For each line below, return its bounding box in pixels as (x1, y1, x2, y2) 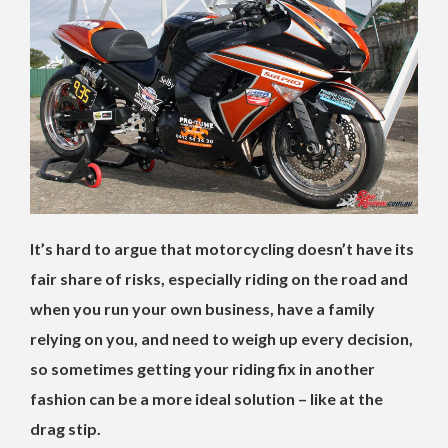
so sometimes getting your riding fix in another (30, 358, 375, 378)
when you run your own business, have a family (30, 298, 375, 318)
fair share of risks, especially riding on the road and (30, 268, 408, 288)
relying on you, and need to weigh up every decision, (30, 328, 413, 348)
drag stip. (30, 418, 101, 438)
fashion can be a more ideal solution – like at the (30, 388, 383, 408)
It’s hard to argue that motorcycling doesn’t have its (30, 238, 414, 258)
